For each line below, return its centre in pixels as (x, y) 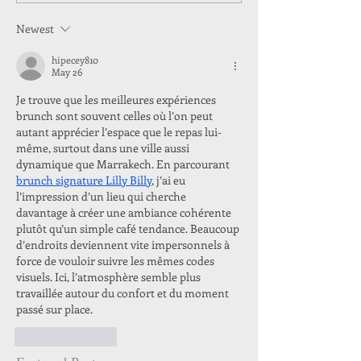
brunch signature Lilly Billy (84, 180)
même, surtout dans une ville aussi (104, 147)
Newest (35, 28)
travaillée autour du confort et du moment (124, 293)
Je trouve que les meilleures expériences (117, 99)
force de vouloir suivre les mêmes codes (116, 260)
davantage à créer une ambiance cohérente (125, 212)
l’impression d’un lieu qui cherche (102, 196)
